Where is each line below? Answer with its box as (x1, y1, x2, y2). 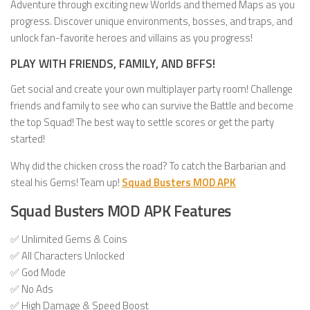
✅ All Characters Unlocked (10, 248, 125, 264)
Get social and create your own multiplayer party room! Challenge (10, 81, 293, 98)
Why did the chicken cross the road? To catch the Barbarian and (10, 158, 286, 174)
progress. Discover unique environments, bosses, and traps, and (10, 13, 293, 30)
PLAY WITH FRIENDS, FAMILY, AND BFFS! (10, 55, 215, 73)
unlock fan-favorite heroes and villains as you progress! (10, 30, 253, 46)
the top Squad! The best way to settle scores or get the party (10, 114, 274, 131)
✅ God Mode (10, 264, 66, 281)
